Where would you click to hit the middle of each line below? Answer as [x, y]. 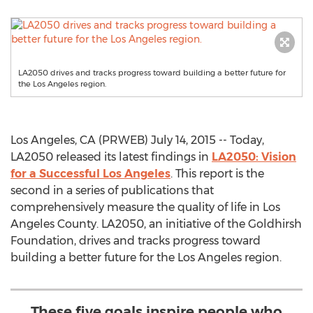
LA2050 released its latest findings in [111, 157]
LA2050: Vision [254, 157]
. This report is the [217, 174]
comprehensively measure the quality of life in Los [145, 207]
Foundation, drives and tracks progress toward [136, 241]
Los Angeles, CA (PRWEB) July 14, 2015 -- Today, [137, 140]
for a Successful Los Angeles [90, 174]
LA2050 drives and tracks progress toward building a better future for [152, 73]
